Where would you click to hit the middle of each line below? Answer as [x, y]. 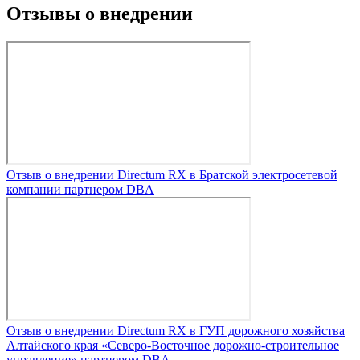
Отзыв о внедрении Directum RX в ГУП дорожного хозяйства [176, 330]
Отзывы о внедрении [100, 13]
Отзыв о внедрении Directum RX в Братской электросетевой [172, 174]
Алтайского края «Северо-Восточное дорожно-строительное [173, 345]
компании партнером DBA [80, 189]
